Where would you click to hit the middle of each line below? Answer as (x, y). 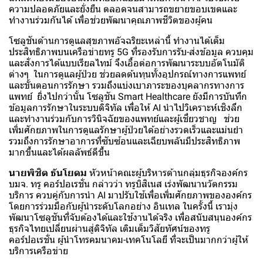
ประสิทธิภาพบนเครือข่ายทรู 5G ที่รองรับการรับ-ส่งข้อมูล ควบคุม (131, 52)
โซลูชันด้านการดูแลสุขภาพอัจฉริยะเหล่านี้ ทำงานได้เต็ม (117, 41)
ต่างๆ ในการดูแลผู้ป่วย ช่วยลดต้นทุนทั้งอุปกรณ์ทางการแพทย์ (127, 75)
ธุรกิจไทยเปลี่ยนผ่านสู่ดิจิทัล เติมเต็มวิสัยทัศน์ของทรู (109, 229)
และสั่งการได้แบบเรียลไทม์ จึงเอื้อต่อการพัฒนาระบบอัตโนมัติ (127, 63)
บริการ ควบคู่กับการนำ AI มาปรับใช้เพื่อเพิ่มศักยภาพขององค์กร (131, 195)
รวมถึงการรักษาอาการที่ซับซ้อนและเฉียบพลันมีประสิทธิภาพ (124, 141)
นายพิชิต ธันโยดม (48, 173)
